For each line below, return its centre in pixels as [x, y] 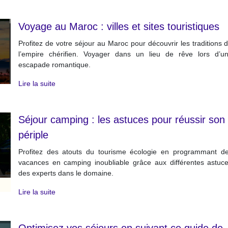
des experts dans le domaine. [66, 173]
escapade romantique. [54, 65]
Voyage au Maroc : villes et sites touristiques [119, 26]
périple [33, 135]
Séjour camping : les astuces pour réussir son [121, 120]
